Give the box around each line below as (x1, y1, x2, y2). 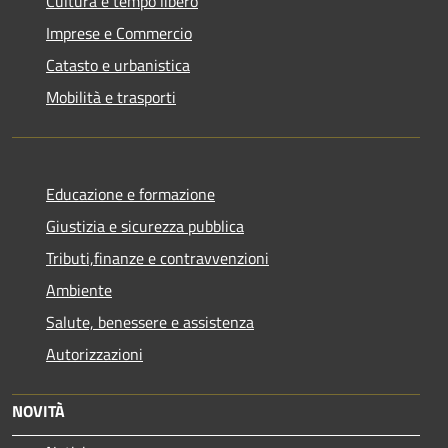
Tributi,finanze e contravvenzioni (46, 245, 269, 270)
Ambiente (46, 277, 112, 302)
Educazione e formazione (46, 181, 215, 206)
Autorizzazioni (46, 341, 143, 366)
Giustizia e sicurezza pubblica (46, 213, 244, 238)
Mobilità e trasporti (46, 84, 176, 109)
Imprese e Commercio (46, 20, 192, 45)
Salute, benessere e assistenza (46, 309, 254, 334)
